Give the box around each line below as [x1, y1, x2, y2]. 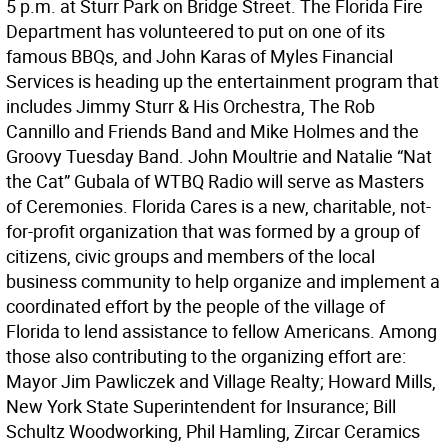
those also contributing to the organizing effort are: [6, 344, 406, 369]
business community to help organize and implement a [6, 269, 440, 294]
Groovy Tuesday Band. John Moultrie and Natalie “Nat [6, 144, 432, 169]
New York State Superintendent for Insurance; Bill [6, 394, 396, 419]
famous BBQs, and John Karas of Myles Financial [6, 44, 393, 69]
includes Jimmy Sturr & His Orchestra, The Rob [6, 94, 375, 119]
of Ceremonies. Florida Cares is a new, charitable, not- [6, 194, 431, 219]
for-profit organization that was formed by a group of [6, 219, 420, 244]
